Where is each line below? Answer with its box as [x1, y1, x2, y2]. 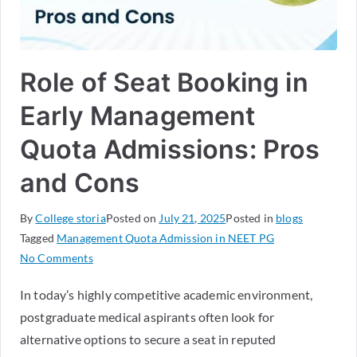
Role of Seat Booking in [20, 67, 308, 99]
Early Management [20, 100, 256, 132]
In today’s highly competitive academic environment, [20, 287, 313, 303]
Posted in [226, 211, 277, 226]
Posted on [105, 211, 159, 226]
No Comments [20, 251, 93, 265]
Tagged [20, 231, 57, 245]
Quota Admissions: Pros [20, 134, 320, 166]
